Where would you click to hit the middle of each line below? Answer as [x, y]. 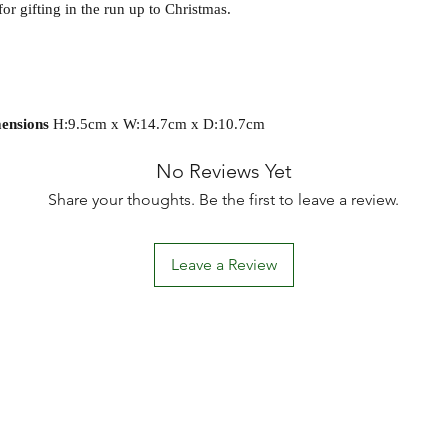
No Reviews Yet [223, 170]
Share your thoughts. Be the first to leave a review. [223, 199]
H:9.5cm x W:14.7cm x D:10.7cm [158, 123]
